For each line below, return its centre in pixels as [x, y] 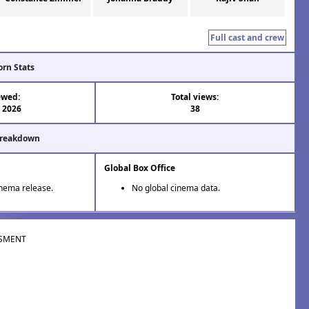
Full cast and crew [247, 38]
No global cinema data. [176, 188]
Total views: [195, 97]
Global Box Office [139, 168]
